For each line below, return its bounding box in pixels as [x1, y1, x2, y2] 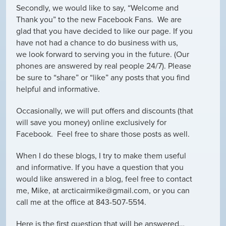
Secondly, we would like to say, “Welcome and [16, 3, 179, 13]
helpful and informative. [16, 84, 100, 94]
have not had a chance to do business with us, [16, 37, 178, 48]
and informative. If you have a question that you [16, 162, 184, 173]
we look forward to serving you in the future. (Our [16, 49, 189, 60]
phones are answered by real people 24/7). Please [16, 61, 191, 71]
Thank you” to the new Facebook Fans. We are [16, 14, 182, 25]
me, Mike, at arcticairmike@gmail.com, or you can [16, 185, 190, 196]
